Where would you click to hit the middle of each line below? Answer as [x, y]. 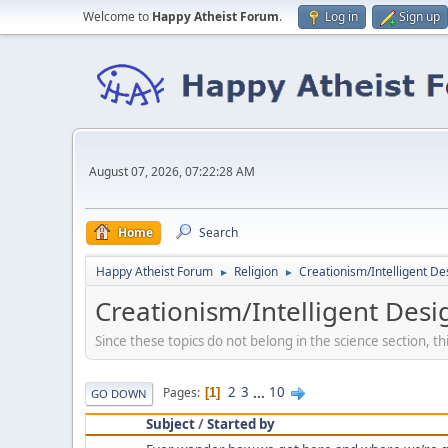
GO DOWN [119, 393]
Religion [256, 271]
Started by [241, 423]
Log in [341, 16]
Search [218, 232]
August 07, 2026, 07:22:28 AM [172, 171]
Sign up [419, 16]
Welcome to [117, 16]
